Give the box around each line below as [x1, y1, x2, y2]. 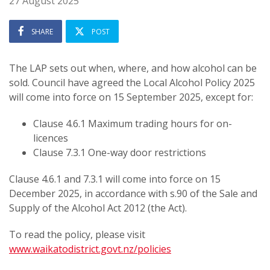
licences [33, 131, 68, 145]
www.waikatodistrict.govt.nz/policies [9, 242, 171, 256]
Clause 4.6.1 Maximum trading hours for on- [33, 117, 232, 130]
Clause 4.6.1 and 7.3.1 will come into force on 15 [9, 172, 221, 186]
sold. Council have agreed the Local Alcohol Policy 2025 [9, 76, 255, 89]
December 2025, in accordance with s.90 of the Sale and [9, 187, 257, 200]
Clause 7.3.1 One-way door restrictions [33, 146, 206, 159]
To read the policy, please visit [9, 228, 145, 241]
